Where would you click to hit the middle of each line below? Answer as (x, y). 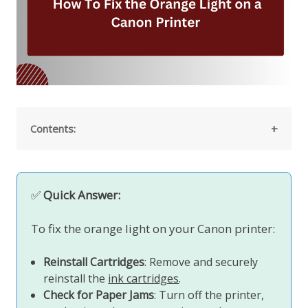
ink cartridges (144, 278)
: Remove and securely (201, 262)
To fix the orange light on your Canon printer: (153, 228)
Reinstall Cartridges (94, 262)
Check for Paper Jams (99, 295)
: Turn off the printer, (209, 295)
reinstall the (76, 278)
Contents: (53, 128)
